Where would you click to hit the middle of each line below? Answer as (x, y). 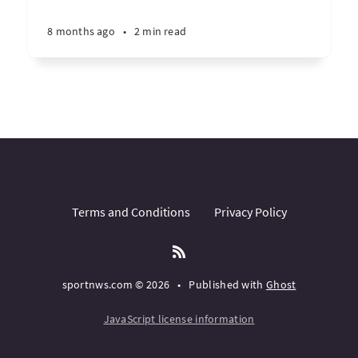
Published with (227, 284)
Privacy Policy (250, 212)
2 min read (160, 31)
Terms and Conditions (131, 212)
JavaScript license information (179, 319)
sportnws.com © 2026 (116, 284)
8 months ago (81, 31)
